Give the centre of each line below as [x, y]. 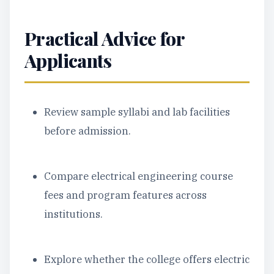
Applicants [68, 61]
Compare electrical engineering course [139, 176]
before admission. [87, 131]
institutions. [73, 214]
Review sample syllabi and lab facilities [137, 112]
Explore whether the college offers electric [147, 259]
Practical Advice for [105, 39]
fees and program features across [125, 195]
